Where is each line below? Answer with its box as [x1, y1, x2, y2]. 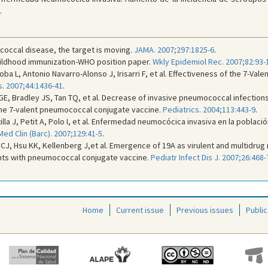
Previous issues [176, 205, 233, 215]
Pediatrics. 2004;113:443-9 [162, 104, 255, 115]
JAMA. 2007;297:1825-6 [133, 44, 214, 55]
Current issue [116, 205, 164, 215]
